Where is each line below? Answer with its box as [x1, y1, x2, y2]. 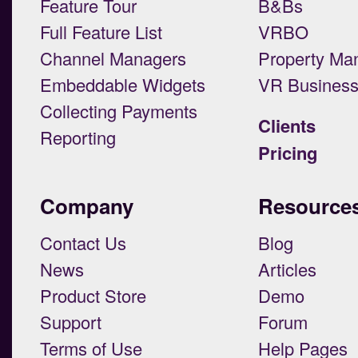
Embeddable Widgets [40, 71, 205, 97]
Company [40, 190, 133, 221]
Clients [257, 112, 316, 138]
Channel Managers [40, 45, 186, 70]
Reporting [40, 124, 116, 149]
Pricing [257, 139, 317, 165]
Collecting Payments [40, 97, 197, 123]
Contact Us [40, 229, 126, 255]
